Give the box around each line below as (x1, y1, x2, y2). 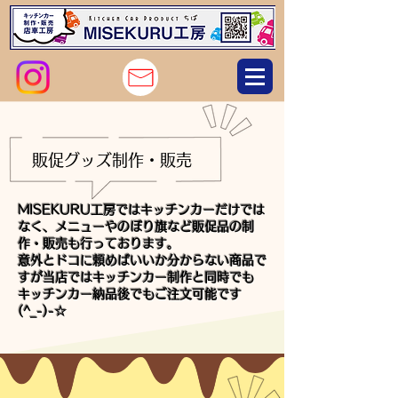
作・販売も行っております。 (18, 237, 179, 250)
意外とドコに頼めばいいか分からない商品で (18, 254, 267, 267)
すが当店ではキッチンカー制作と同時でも (18, 271, 254, 283)
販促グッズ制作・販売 (32, 152, 192, 168)
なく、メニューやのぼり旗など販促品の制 (18, 220, 254, 233)
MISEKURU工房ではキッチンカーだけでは (18, 203, 265, 216)
